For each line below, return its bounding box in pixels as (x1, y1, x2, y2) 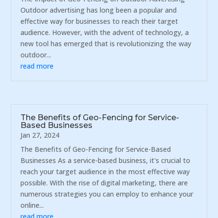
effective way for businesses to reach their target (20, 17, 179, 26)
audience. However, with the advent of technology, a (20, 28, 189, 37)
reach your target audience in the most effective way (20, 166, 190, 176)
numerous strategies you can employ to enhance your (20, 189, 194, 199)
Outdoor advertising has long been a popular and (20, 5, 177, 15)
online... (20, 200, 44, 210)
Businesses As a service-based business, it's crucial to (20, 155, 191, 165)
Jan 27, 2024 (20, 130, 60, 140)
